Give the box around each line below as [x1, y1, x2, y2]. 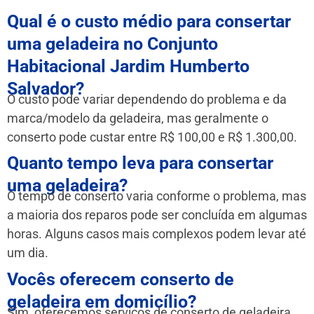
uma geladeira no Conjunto [7, 33, 218, 54]
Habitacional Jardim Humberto [7, 55, 250, 76]
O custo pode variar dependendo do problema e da [7, 91, 287, 107]
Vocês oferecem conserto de [7, 269, 234, 290]
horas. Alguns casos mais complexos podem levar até [7, 226, 306, 242]
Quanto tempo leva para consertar [7, 153, 273, 174]
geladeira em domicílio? [7, 292, 196, 313]
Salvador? [7, 78, 84, 99]
